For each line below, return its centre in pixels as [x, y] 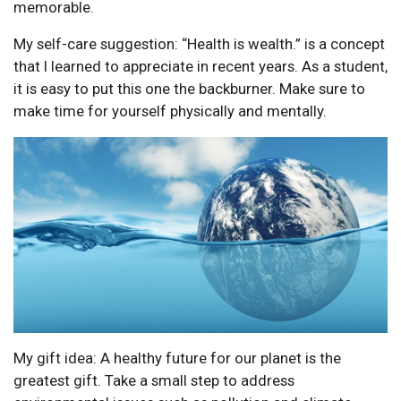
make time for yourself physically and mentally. [170, 111]
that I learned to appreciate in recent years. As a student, [200, 66]
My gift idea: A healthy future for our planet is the [177, 358]
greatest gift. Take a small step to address [154, 380]
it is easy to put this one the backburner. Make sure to [189, 88]
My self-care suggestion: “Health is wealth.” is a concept [199, 43]
